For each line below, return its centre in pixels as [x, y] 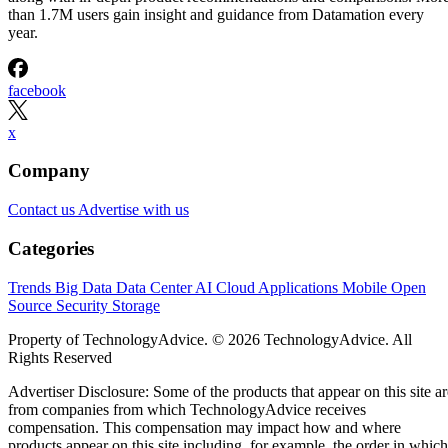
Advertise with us [133, 210]
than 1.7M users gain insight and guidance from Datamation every [216, 14]
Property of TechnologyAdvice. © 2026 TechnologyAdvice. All [210, 339]
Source [32, 305]
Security [84, 305]
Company [49, 171]
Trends [31, 287]
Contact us [43, 210]
